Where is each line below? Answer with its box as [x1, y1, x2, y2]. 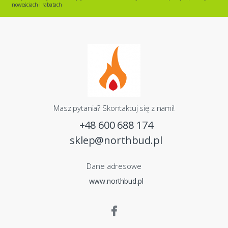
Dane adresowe [87, 160, 141, 171]
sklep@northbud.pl [70, 133, 162, 147]
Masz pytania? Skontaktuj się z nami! [53, 102, 175, 113]
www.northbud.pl [89, 176, 144, 186]
